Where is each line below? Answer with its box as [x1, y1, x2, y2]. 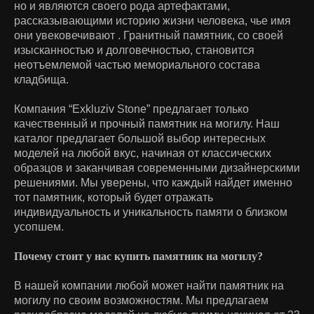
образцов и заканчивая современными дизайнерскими [14, 161, 300, 174]
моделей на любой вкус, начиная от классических [14, 146, 271, 159]
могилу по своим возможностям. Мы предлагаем [14, 294, 268, 306]
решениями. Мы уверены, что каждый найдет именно [14, 176, 292, 189]
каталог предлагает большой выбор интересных [14, 132, 266, 144]
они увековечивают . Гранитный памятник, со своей [14, 29, 283, 41]
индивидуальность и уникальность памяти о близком [14, 205, 287, 218]
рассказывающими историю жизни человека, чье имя [14, 14, 291, 27]
